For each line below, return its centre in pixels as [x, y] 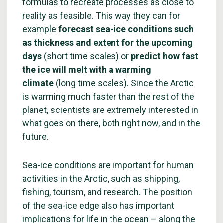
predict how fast [165, 56]
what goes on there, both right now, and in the [111, 123]
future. [36, 137]
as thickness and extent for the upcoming [108, 43]
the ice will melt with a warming [87, 69]
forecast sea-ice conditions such [126, 29]
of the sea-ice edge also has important [98, 205]
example [40, 29]
